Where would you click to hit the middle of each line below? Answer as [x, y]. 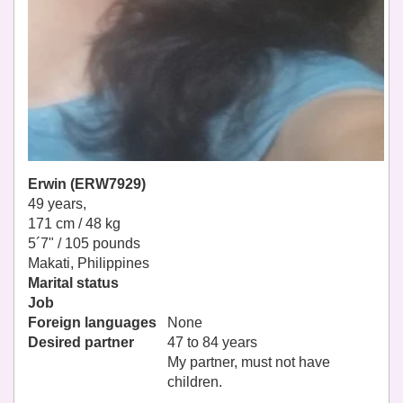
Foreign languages [92, 323]
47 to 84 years [212, 343]
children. [195, 382]
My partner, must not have [249, 363]
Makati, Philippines [89, 264]
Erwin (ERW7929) [87, 184]
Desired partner [81, 343]
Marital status [73, 283]
